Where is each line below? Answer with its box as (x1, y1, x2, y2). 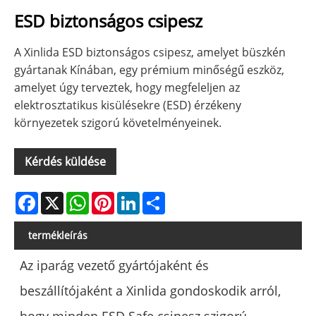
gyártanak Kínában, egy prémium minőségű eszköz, (14, 62, 284, 78)
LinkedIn (140, 190, 184, 206)
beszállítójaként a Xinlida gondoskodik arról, (20, 282, 281, 300)
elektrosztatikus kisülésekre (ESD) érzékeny (14, 97, 241, 114)
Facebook (38, 190, 89, 206)
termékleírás (28, 229, 87, 243)
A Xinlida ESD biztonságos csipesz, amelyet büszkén (14, 44, 286, 61)
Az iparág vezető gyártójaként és (20, 257, 209, 274)
